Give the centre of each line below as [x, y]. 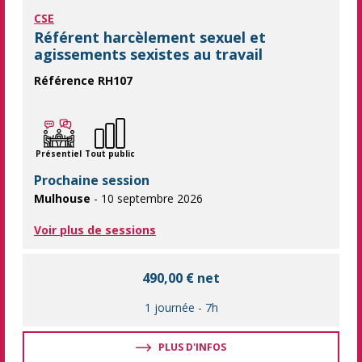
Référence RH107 [83, 81]
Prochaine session [92, 181]
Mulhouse [62, 199]
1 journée [169, 308]
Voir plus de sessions [95, 230]
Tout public [110, 154]
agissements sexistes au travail [148, 55]
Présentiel [59, 154]
